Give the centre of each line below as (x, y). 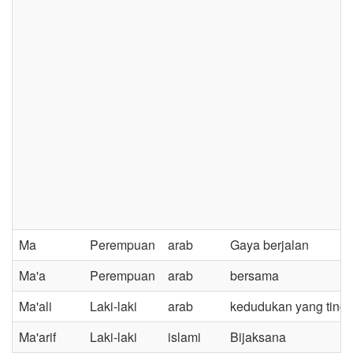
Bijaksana (258, 337)
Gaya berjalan (269, 245)
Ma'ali (35, 306)
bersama (255, 275)
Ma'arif (37, 337)
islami (184, 337)
